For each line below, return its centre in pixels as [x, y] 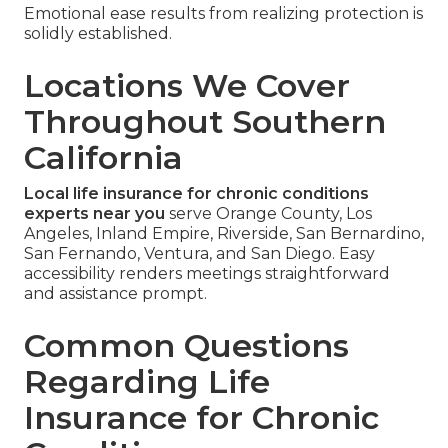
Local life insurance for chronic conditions [196, 194]
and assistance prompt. [115, 294]
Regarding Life [147, 382]
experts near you [94, 214]
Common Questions [186, 346]
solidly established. [98, 34]
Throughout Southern [205, 122]
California [103, 158]
